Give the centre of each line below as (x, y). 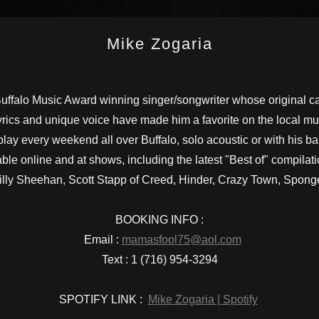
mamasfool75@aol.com (181, 239)
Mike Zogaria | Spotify (203, 299)
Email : (100, 239)
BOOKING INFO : (159, 219)
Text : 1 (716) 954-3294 (159, 259)
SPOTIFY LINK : (103, 299)
